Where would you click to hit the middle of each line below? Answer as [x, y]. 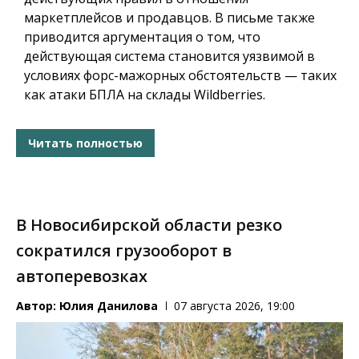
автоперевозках [82, 276]
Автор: [38, 306]
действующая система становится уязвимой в [169, 56]
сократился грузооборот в [124, 251]
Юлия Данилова [109, 306]
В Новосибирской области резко [149, 225]
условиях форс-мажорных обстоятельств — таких [180, 76]
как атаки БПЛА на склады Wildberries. [145, 95]
